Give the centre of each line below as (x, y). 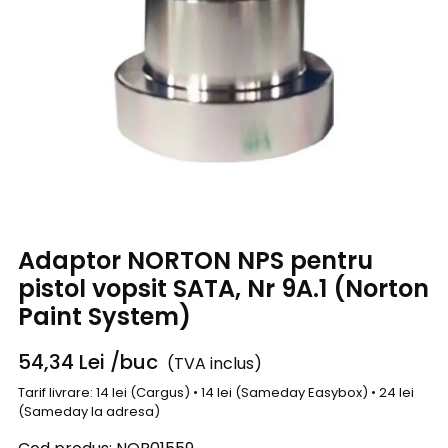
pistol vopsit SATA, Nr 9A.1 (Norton (223, 289)
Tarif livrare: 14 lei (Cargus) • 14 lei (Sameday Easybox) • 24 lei (216, 392)
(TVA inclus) (215, 364)
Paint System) (104, 317)
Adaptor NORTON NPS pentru (195, 261)
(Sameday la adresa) (89, 411)
